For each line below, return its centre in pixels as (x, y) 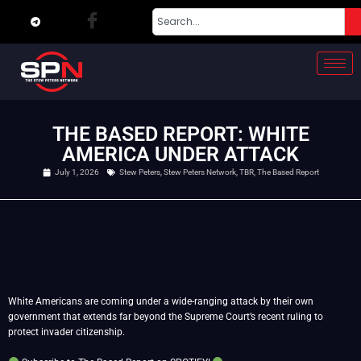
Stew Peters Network (199, 172)
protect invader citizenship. (66, 332)
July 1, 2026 (77, 172)
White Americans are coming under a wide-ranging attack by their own (161, 301)
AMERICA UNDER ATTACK (180, 154)
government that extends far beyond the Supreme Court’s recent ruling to (166, 317)
